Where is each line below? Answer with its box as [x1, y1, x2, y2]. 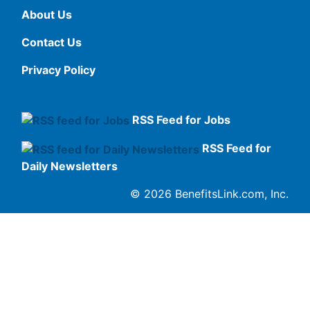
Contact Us [21, 35, 82, 49]
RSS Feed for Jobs [132, 112, 230, 127]
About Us [21, 7, 72, 21]
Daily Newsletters [21, 158, 118, 173]
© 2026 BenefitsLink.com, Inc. [130, 186, 289, 201]
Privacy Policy [21, 62, 95, 77]
